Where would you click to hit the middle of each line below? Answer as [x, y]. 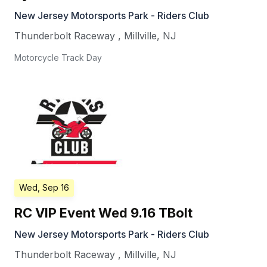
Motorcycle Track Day [58, 58]
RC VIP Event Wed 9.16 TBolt [103, 213]
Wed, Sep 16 [44, 188]
